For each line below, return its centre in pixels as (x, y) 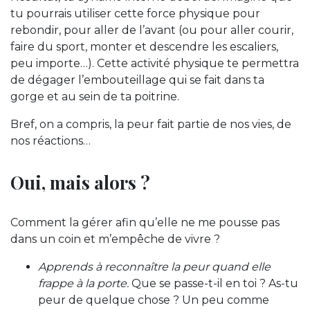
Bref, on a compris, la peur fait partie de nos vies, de (151, 124)
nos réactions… (51, 140)
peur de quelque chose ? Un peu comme (154, 300)
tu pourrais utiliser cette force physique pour (135, 13)
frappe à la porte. (83, 283)
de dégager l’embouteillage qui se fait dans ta (137, 80)
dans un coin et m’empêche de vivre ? (119, 239)
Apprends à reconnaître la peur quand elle (154, 266)
